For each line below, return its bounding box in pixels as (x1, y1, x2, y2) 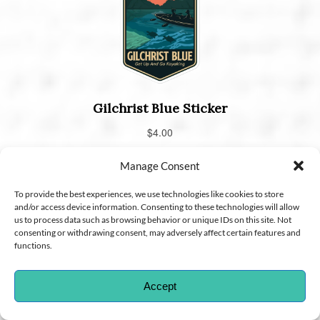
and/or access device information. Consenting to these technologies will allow (14, 201, 299, 212)
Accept (144, 279, 176, 292)
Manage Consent (120, 159, 200, 172)
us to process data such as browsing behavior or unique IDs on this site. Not (14, 214, 291, 225)
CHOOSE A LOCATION (114, 282, 229, 294)
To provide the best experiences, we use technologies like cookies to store (14, 189, 284, 199)
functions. (14, 240, 52, 251)
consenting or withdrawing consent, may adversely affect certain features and (14, 227, 301, 238)
